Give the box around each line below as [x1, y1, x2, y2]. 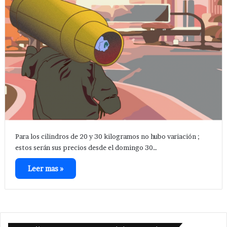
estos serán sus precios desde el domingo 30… [15, 143, 157, 152]
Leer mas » [27, 164, 63, 173]
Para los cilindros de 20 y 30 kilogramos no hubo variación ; [15, 132, 200, 141]
